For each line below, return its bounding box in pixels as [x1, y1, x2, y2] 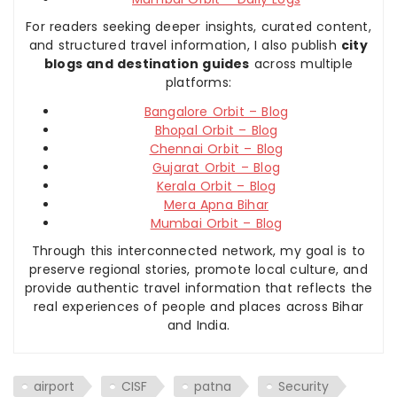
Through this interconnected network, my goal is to [31, 241, 365, 260]
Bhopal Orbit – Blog [154, 121, 278, 139]
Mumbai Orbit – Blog [150, 214, 283, 232]
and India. [167, 315, 230, 334]
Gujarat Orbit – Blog [152, 158, 280, 176]
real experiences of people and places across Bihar [33, 297, 363, 315]
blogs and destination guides [44, 54, 250, 73]
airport [34, 377, 74, 395]
